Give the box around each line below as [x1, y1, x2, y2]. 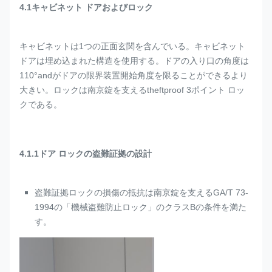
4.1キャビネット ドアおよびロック [19, 2, 153, 12]
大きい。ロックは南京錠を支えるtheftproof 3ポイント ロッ [19, 85, 245, 95]
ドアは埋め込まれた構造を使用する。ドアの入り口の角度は [19, 56, 249, 66]
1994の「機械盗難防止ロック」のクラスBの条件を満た [35, 202, 246, 212]
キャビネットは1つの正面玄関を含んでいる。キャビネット [19, 41, 245, 51]
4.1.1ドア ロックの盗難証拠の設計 [19, 149, 152, 158]
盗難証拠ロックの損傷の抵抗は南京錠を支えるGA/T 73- [35, 188, 248, 197]
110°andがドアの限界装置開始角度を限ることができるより [19, 70, 248, 80]
